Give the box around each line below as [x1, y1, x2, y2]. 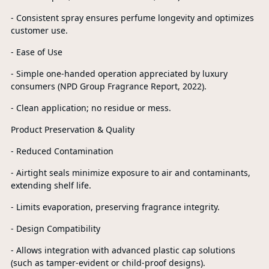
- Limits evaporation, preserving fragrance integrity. [10, 201, 220, 213]
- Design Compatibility [10, 223, 100, 234]
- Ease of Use [10, 46, 62, 58]
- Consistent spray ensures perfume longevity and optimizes [10, 12, 254, 23]
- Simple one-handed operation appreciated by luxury [10, 68, 228, 79]
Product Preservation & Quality [10, 124, 134, 135]
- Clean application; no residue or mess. [10, 102, 171, 113]
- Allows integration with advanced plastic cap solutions [10, 244, 235, 256]
